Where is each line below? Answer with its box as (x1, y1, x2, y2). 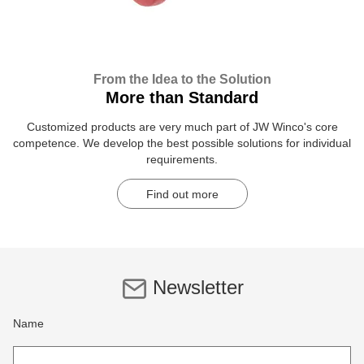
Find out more (145, 187, 219, 201)
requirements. (146, 152, 218, 166)
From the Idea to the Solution (93, 71, 271, 86)
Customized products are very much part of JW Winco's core (26, 119, 338, 133)
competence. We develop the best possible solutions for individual (13, 136, 351, 149)
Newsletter (152, 276, 244, 299)
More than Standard (106, 88, 258, 106)
